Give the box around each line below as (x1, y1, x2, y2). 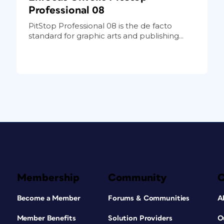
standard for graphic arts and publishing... (28, 30, 183, 40)
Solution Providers (107, 214, 172, 222)
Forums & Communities (107, 194, 190, 202)
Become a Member (16, 194, 80, 202)
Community (107, 172, 167, 183)
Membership (16, 172, 79, 183)
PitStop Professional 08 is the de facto (28, 20, 172, 30)
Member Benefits (16, 214, 76, 222)
